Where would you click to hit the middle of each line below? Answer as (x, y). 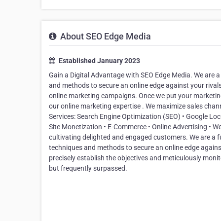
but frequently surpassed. (88, 168)
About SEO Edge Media (105, 37)
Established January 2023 (99, 61)
